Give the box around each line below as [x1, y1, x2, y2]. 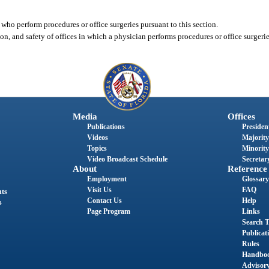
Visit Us [86, 186, 112, 195]
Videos [86, 133, 108, 142]
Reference [227, 164, 267, 174]
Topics [86, 144, 107, 153]
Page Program [86, 207, 130, 216]
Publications [86, 122, 125, 131]
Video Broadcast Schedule [86, 155, 168, 164]
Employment [86, 175, 127, 184]
